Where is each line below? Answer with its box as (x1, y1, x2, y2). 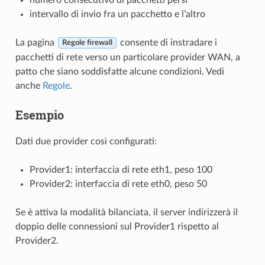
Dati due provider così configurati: (15, 136, 157, 146)
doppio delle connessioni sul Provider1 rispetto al (15, 221, 219, 231)
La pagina (15, 37, 57, 47)
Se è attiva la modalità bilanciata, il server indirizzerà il (15, 207, 238, 217)
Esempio (15, 106, 64, 122)
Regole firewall (62, 39, 112, 47)
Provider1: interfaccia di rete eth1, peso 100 (29, 164, 212, 174)
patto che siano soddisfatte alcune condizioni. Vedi (15, 66, 224, 76)
